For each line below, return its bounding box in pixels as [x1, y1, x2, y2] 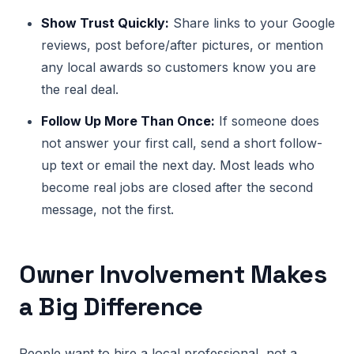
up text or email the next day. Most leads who [41, 157, 314, 173]
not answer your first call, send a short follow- [41, 135, 322, 151]
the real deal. [41, 81, 119, 97]
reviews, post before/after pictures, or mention [41, 37, 323, 53]
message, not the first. [41, 201, 174, 217]
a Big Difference [19, 291, 203, 322]
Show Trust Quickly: [41, 15, 169, 31]
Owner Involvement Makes [19, 258, 327, 290]
